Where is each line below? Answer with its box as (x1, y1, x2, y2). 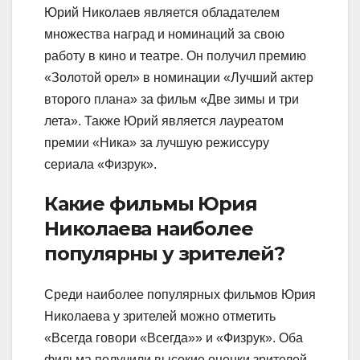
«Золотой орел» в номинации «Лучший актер (44, 71, 313, 85)
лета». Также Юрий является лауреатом (44, 114, 284, 129)
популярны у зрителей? (44, 242, 284, 266)
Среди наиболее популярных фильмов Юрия (44, 288, 316, 302)
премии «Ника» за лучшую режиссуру (44, 136, 269, 150)
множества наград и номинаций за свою (44, 27, 284, 42)
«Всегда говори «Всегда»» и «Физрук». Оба (44, 331, 303, 346)
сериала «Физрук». (44, 157, 157, 172)
